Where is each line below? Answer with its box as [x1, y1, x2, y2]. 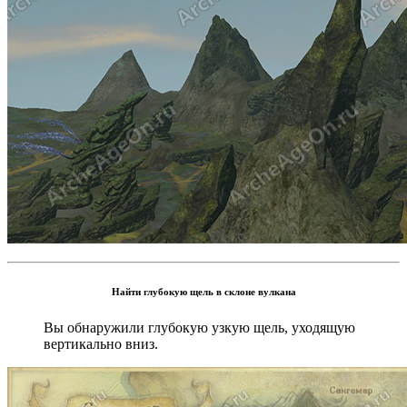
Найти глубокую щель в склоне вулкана [111, 285, 296, 297]
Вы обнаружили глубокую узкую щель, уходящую [44, 319, 355, 335]
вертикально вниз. [44, 335, 158, 352]
